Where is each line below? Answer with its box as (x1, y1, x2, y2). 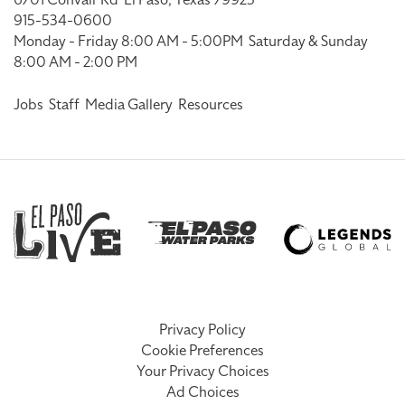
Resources (178, 94, 243, 115)
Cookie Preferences (141, 340, 264, 361)
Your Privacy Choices (136, 361, 269, 381)
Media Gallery (85, 94, 173, 115)
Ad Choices (165, 381, 240, 402)
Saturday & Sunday (246, 31, 368, 52)
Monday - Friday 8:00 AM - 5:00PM (14, 31, 246, 52)
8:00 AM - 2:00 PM (14, 52, 137, 72)
